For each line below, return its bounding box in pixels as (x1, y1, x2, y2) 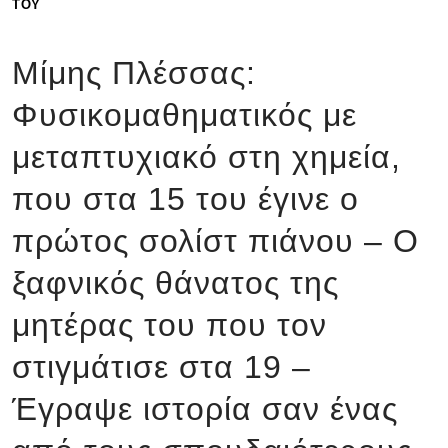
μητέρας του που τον (12, 307, 327, 343)
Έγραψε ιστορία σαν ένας (12, 391, 398, 427)
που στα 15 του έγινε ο (12, 181, 359, 217)
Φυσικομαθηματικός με (12, 97, 357, 133)
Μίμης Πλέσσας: (12, 55, 256, 91)
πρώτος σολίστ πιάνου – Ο (12, 223, 419, 259)
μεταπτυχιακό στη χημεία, (12, 139, 401, 175)
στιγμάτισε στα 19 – (12, 349, 311, 385)
